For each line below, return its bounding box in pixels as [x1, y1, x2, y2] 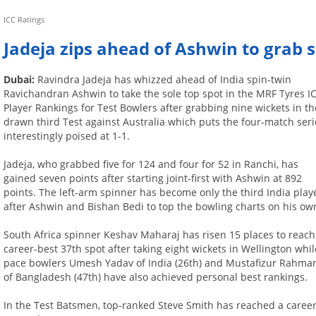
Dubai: [4, 73, 38, 87]
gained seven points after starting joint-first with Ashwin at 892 [4, 171, 303, 186]
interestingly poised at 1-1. [4, 129, 130, 143]
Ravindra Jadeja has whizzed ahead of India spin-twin [37, 73, 292, 87]
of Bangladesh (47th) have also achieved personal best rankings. [4, 270, 308, 284]
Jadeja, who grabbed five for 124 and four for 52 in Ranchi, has [4, 157, 299, 171]
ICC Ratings [4, 14, 45, 25]
